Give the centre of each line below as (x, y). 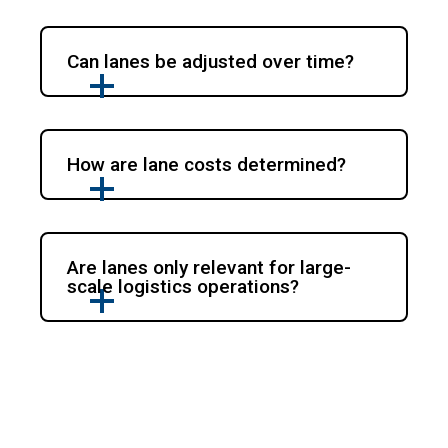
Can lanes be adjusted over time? (211, 62)
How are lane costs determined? (207, 165)
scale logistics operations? (183, 287)
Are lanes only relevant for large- (209, 268)
